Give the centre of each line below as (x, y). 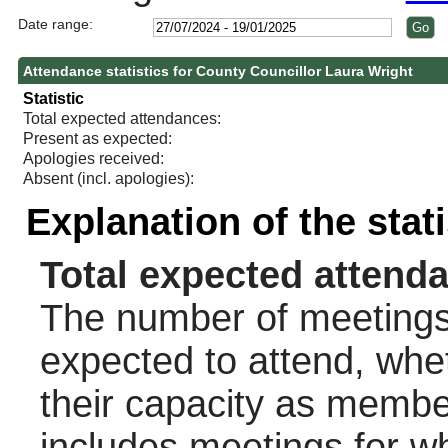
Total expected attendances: (121, 118)
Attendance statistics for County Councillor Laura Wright (217, 70)
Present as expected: (97, 138)
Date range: (55, 23)
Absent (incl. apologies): (108, 178)
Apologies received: (93, 158)
